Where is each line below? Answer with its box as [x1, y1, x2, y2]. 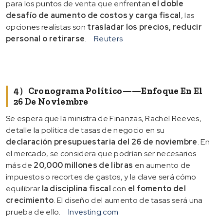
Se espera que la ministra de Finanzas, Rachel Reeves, [6, 113, 201, 124]
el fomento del [127, 183, 186, 194]
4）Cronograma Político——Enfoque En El [14, 85, 203, 96]
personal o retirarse [6, 33, 85, 44]
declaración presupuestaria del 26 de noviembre [6, 136, 198, 147]
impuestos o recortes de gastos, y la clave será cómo [6, 171, 197, 182]
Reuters [94, 33, 123, 44]
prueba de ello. [6, 206, 63, 217]
